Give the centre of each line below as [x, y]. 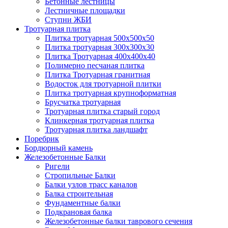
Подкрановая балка [78, 212]
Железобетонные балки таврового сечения [119, 221]
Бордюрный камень [59, 148]
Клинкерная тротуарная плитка [99, 120]
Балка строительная [79, 194]
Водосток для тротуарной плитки [103, 84]
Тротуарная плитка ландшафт [96, 130]
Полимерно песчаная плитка [95, 65]
